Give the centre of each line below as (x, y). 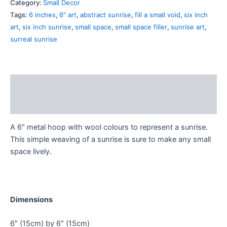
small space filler (141, 27)
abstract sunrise (106, 15)
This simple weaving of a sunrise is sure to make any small (110, 140)
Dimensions (31, 199)
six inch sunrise (47, 27)
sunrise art (188, 27)
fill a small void (158, 15)
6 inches (42, 15)
